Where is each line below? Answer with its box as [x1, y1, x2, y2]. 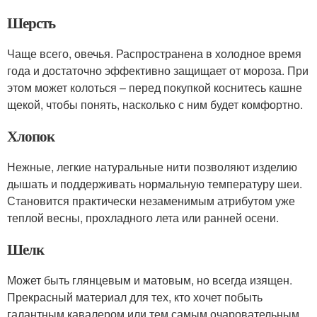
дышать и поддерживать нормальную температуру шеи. [7, 175, 302, 192]
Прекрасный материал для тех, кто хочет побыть [7, 289, 263, 306]
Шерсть [7, 12, 55, 34]
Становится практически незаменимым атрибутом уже [7, 192, 295, 209]
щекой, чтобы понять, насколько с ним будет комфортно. [7, 96, 303, 113]
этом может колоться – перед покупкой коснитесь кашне [7, 79, 302, 96]
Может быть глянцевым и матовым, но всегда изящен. [7, 272, 292, 289]
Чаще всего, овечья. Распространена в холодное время [7, 45, 301, 62]
